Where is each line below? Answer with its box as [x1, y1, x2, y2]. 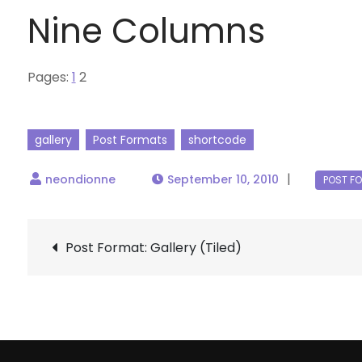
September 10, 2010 [166, 171, 279, 187]
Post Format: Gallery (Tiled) [65, 238, 242, 257]
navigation [50, 276, 234, 323]
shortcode [187, 132, 246, 148]
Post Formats [92, 132, 167, 148]
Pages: [27, 68, 72, 86]
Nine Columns [27, 7, 265, 55]
